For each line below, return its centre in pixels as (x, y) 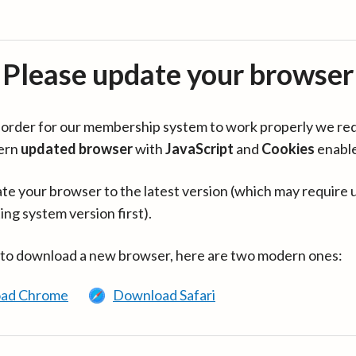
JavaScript (199, 149)
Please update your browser (178, 74)
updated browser (77, 149)
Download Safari (164, 295)
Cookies (288, 149)
